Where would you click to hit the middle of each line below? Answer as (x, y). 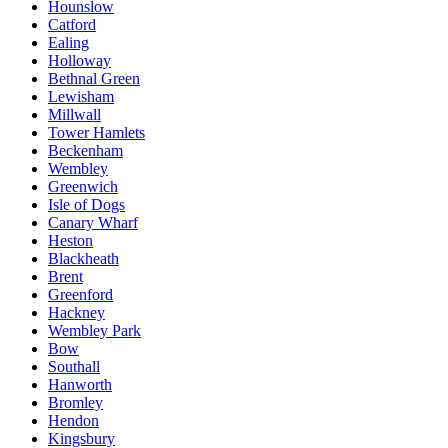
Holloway (79, 60)
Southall (74, 366)
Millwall (74, 114)
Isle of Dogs (86, 204)
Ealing (68, 42)
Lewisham (81, 96)
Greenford (80, 294)
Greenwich (83, 186)
